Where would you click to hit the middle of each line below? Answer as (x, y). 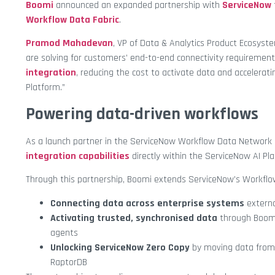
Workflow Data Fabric (72, 20)
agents (64, 233)
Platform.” (45, 88)
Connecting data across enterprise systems (147, 203)
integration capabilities (78, 156)
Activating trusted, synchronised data (134, 218)
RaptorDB (69, 262)
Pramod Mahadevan (69, 44)
